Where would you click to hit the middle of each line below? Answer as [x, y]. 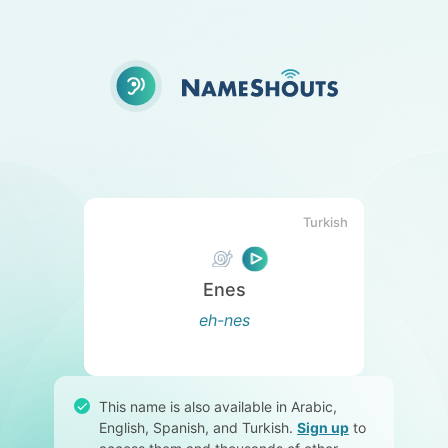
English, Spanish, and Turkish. [197, 427]
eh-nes [224, 319]
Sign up [322, 427]
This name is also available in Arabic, [217, 406]
